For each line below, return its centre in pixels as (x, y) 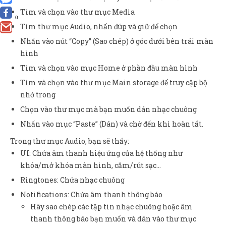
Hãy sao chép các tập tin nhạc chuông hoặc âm (111, 207)
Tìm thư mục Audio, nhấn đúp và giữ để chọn (99, 27)
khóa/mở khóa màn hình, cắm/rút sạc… (91, 165)
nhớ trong (38, 95)
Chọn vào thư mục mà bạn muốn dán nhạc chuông (108, 109)
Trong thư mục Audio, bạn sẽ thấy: (70, 141)
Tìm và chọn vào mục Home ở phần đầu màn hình (109, 68)
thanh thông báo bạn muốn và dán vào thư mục (113, 219)
